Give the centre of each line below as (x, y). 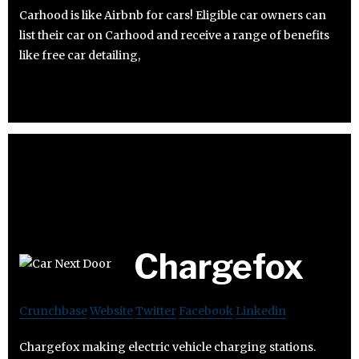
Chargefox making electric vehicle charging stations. (167, 347)
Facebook (206, 311)
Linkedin (261, 311)
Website (111, 311)
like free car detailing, (80, 56)
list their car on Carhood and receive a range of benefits (174, 36)
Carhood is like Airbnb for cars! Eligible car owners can (173, 16)
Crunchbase (53, 311)
